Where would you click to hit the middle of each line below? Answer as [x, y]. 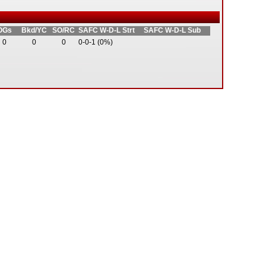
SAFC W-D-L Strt [107, 30]
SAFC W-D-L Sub [172, 30]
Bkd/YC [34, 30]
